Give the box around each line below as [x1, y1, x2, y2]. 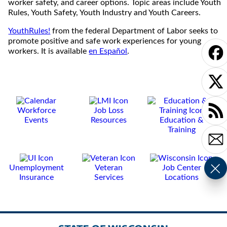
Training [167, 125, 196, 134]
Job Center [162, 164, 201, 172]
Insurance [19, 173, 54, 182]
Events [24, 116, 49, 124]
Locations [164, 173, 199, 182]
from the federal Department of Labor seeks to [50, 26, 218, 35]
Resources [91, 116, 127, 124]
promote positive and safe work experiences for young [8, 36, 202, 45]
